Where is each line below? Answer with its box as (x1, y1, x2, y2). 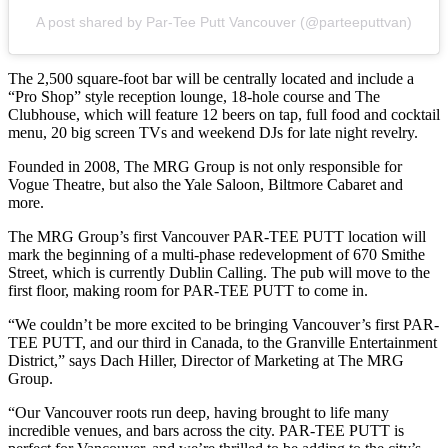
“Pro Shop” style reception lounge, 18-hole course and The (8, 88, 380, 106)
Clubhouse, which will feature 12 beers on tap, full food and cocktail (8, 106, 440, 124)
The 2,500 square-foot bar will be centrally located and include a (8, 70, 414, 88)
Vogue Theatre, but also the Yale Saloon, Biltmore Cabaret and (8, 176, 403, 194)
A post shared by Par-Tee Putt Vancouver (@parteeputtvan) (36, 14, 412, 31)
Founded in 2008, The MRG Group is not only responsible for (8, 158, 402, 176)
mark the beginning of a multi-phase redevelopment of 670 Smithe (8, 246, 425, 264)
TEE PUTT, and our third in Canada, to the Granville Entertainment (8, 334, 437, 352)
